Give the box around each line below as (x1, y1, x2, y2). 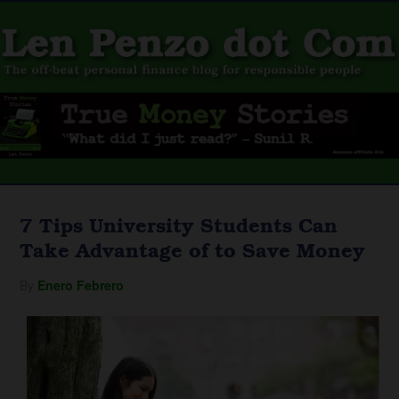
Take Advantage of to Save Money (20, 235, 366, 264)
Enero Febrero (37, 276, 125, 294)
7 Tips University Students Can (20, 210, 338, 239)
